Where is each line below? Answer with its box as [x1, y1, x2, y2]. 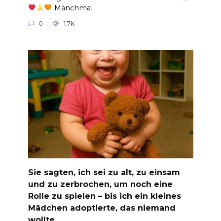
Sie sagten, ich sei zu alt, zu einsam [28, 167, 180, 177]
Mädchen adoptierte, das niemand [28, 203, 176, 213]
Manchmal [52, 3, 93, 12]
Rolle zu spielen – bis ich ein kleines [28, 191, 181, 201]
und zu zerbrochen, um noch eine [28, 179, 173, 189]
